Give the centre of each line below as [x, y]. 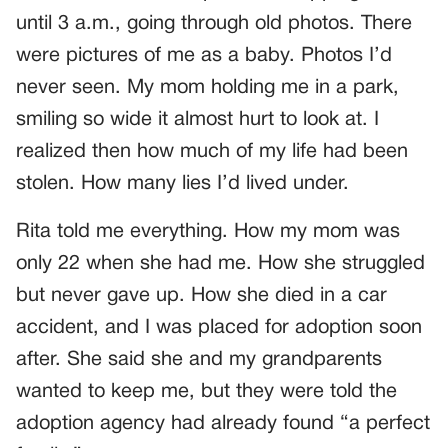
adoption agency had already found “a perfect [223, 424]
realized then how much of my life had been [212, 152]
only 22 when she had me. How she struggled [220, 264]
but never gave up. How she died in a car [201, 296]
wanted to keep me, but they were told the [206, 392]
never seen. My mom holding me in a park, [207, 88]
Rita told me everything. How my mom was [208, 232]
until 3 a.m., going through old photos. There [214, 24]
